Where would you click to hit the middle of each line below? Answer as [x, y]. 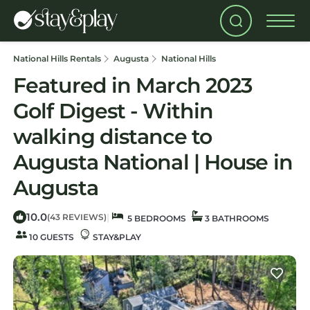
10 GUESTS [51, 237]
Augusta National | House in [153, 162]
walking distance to [112, 137]
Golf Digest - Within [113, 111]
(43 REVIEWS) [77, 217]
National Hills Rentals [58, 58]
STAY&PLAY [116, 237]
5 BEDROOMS [155, 218]
